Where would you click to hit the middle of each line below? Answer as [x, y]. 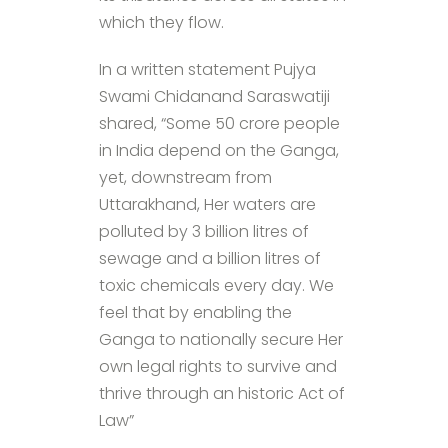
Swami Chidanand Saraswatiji [214, 97]
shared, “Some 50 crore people [219, 124]
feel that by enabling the [195, 313]
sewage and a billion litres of [210, 259]
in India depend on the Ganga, [219, 151]
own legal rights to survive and [218, 367]
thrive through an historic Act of [222, 394]
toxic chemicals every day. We [216, 286]
